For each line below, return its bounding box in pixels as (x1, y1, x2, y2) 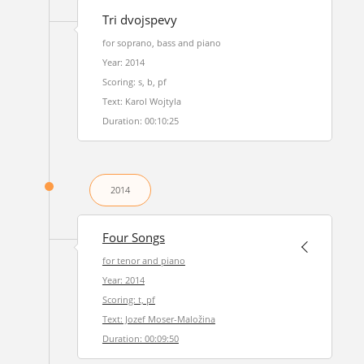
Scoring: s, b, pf (102, 76, 167, 88)
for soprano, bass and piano (102, 37, 221, 49)
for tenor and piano (102, 254, 185, 266)
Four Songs (102, 229, 165, 246)
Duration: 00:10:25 (102, 115, 179, 127)
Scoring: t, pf (102, 293, 155, 305)
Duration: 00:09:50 (102, 332, 179, 344)
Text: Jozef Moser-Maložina (102, 313, 215, 325)
